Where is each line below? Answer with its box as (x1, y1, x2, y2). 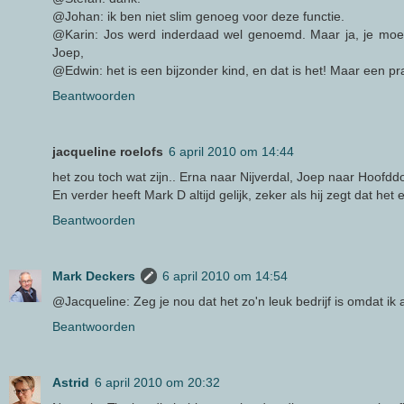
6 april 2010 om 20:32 (95, 375, 220, 390)
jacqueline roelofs (52, 144, 163, 160)
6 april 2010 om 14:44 (169, 144, 294, 160)
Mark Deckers (52, 269, 135, 284)
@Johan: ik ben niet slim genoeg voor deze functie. (52, 9, 344, 24)
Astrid (52, 375, 89, 390)
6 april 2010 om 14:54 (162, 269, 288, 284)
